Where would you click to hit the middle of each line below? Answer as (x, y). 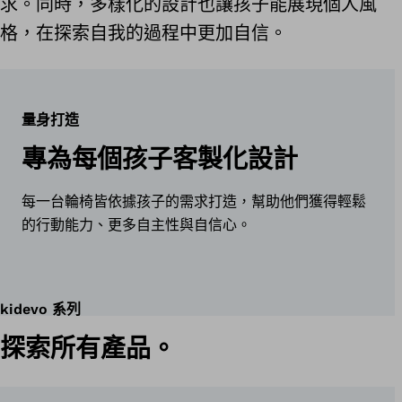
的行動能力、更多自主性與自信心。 (136, 225)
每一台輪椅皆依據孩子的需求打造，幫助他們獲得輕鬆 (194, 201)
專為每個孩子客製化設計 (160, 159)
